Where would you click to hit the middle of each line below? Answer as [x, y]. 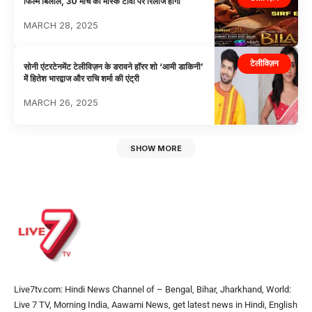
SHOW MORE [156, 149]
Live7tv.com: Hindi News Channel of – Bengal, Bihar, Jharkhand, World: [153, 290]
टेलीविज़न [264, 63]
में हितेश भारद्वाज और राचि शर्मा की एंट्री [82, 79]
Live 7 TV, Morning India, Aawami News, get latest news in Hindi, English [156, 305]
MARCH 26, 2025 [61, 103]
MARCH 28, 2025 [61, 25]
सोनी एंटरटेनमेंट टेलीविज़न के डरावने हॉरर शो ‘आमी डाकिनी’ [114, 67]
